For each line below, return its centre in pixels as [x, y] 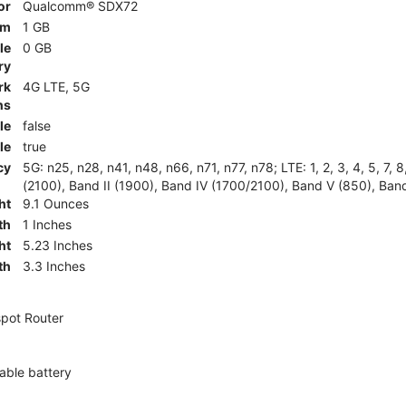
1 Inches [47, 224]
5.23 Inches [58, 245]
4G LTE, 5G [56, 86]
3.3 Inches [54, 266]
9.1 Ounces [56, 203]
